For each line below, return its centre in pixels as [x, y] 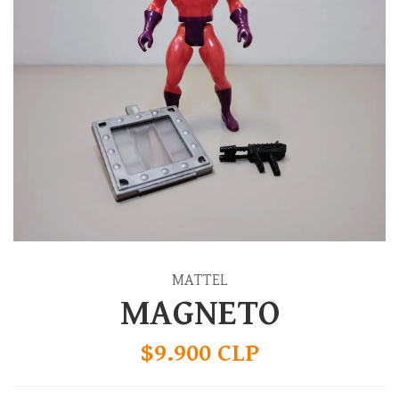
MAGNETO [199, 313]
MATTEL [199, 280]
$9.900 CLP [199, 353]
